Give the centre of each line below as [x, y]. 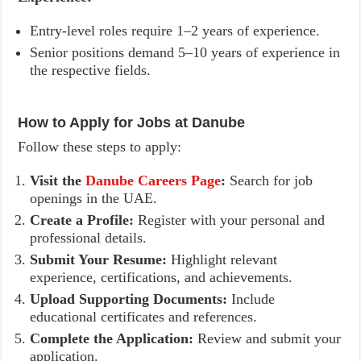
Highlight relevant [222, 259]
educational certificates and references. [144, 317]
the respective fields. [91, 70]
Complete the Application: [112, 338]
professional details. [89, 238]
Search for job [270, 180]
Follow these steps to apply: [100, 147]
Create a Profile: [82, 220]
